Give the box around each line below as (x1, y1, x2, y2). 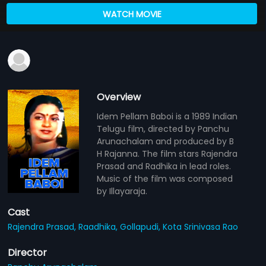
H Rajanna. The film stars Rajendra (97, 147, 238, 160)
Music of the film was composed (97, 172, 233, 185)
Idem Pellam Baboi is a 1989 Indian (97, 110, 238, 122)
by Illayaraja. (97, 185, 148, 197)
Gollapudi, (120, 220, 163, 233)
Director (8, 245, 47, 259)
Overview (97, 90, 141, 104)
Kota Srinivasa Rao (163, 220, 239, 233)
